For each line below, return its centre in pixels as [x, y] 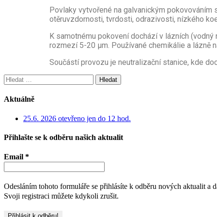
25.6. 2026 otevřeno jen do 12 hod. [77, 118]
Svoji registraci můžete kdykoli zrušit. [61, 196]
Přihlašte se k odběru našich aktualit [63, 137]
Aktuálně [19, 99]
